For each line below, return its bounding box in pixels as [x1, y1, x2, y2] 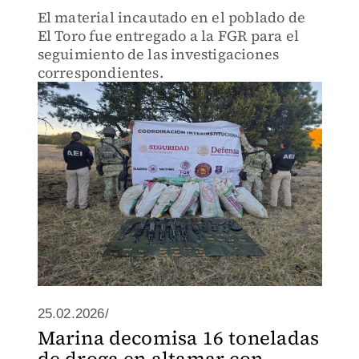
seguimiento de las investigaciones [37, 44, 280, 64]
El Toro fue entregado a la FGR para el [37, 26, 300, 46]
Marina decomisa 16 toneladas [37, 325, 320, 351]
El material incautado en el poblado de [37, 7, 306, 27]
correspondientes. [37, 63, 163, 83]
